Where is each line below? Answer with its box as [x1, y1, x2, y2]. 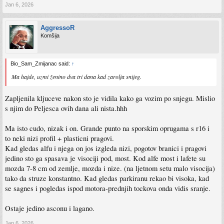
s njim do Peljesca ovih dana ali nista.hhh [5, 103, 127, 113]
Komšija [40, 32, 59, 38]
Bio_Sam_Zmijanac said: [10, 60, 71, 66]
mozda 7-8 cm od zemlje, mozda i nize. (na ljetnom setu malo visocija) [5, 163, 215, 173]
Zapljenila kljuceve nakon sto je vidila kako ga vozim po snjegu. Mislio [5, 93, 215, 103]
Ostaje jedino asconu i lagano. [5, 203, 94, 213]
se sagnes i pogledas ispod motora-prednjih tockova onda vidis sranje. [5, 183, 210, 193]
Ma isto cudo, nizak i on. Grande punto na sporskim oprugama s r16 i [5, 123, 209, 133]
